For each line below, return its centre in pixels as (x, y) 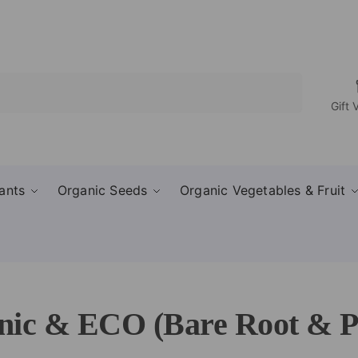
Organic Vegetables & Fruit (263, 190)
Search (280, 80)
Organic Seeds (102, 190)
